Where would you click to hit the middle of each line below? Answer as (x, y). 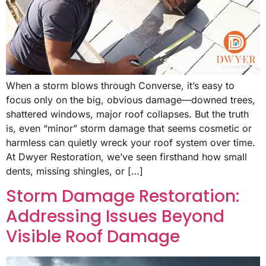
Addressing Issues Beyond (115, 217)
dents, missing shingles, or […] (75, 171)
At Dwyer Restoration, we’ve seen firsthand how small (126, 156)
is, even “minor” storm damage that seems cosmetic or (129, 128)
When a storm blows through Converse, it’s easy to (120, 85)
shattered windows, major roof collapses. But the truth (127, 114)
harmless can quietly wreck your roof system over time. (131, 142)
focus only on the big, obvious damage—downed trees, (131, 99)
